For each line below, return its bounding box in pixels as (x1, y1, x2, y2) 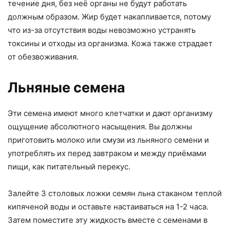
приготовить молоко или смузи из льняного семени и (8, 135, 209, 145)
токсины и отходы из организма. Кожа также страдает (8, 38, 213, 48)
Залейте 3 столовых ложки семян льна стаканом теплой (8, 188, 222, 198)
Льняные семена (8, 79, 125, 96)
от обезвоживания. (8, 51, 79, 62)
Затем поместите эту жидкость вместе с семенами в (8, 215, 207, 225)
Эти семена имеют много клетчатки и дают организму (8, 108, 213, 118)
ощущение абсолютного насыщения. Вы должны (8, 121, 192, 131)
